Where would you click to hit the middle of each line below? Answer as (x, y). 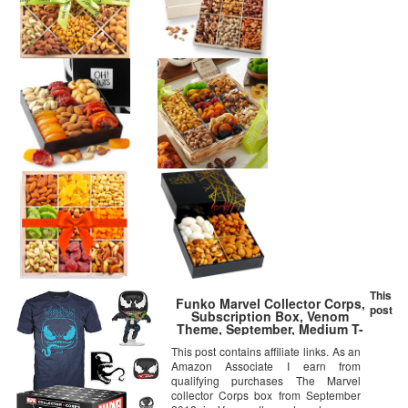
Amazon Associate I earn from (266, 365)
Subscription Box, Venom (270, 316)
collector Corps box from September (266, 394)
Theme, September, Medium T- (270, 328)
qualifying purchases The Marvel (266, 380)
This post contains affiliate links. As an (266, 351)
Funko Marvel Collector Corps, (270, 303)
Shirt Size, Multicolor (270, 341)
